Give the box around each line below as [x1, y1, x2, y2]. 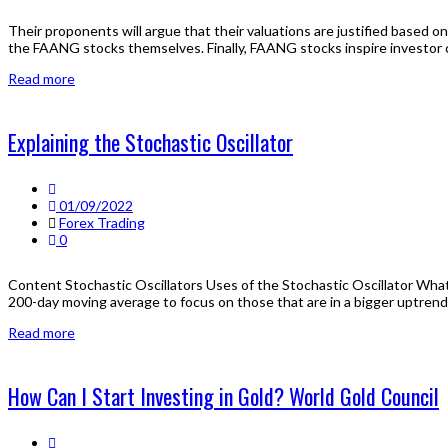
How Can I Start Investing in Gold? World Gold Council [8, 379, 439, 412]
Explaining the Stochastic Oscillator [8, 125, 293, 158]
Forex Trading [59, 213, 145, 231]
